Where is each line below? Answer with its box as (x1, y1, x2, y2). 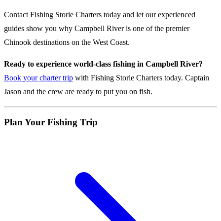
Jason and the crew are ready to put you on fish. (4, 87, 152, 96)
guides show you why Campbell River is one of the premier (4, 24, 189, 33)
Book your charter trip (4, 73, 73, 82)
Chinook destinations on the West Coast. (4, 37, 130, 46)
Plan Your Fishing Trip (4, 116, 98, 127)
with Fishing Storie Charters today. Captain (73, 73, 209, 82)
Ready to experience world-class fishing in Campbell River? (4, 59, 203, 68)
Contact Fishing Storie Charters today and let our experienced (4, 10, 195, 19)
